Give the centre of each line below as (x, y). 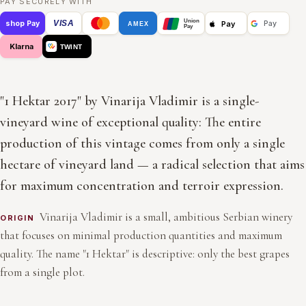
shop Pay (23, 23)
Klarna (21, 46)
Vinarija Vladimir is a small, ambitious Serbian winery (166, 217)
